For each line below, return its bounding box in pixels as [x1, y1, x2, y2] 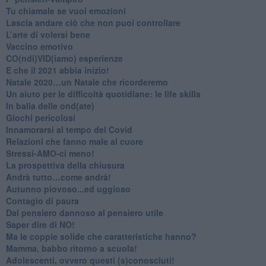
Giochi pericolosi [5, 111, 75, 123]
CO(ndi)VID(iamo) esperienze [5, 52, 123, 64]
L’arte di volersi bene [5, 28, 90, 40]
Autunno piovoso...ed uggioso [5, 182, 131, 195]
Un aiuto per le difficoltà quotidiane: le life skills [5, 87, 201, 100]
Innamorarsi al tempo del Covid [5, 123, 132, 135]
